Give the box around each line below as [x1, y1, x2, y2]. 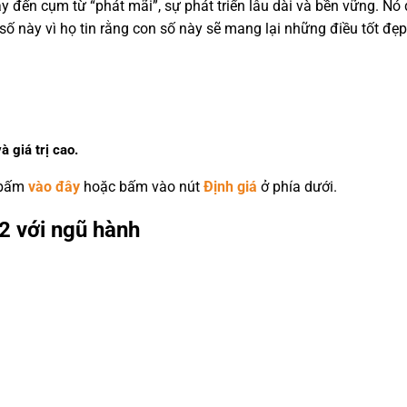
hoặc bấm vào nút [80, 177, 203, 195]
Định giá [203, 177, 257, 195]
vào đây [28, 177, 80, 195]
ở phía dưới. [257, 177, 337, 195]
